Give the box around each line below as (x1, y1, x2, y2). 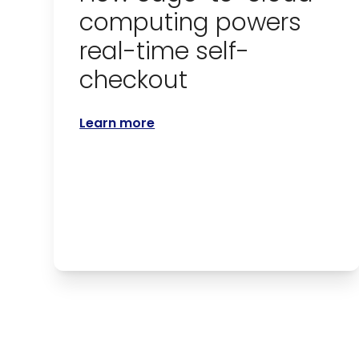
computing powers (79, 5, 302, 39)
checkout (79, 63, 188, 97)
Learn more (79, 113, 155, 132)
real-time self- (79, 34, 250, 68)
